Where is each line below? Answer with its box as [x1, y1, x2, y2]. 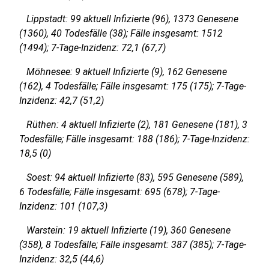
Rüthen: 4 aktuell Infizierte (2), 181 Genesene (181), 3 [19, 119, 247, 130]
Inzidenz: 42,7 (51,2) [19, 95, 104, 106]
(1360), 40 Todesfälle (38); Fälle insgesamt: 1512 [19, 28, 223, 39]
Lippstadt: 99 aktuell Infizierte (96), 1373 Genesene [19, 13, 238, 25]
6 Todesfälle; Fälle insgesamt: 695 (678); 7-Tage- [19, 186, 220, 198]
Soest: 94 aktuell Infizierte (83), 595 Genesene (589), [19, 172, 244, 183]
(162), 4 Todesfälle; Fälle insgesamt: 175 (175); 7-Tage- [19, 80, 246, 92]
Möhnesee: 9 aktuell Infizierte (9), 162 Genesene [19, 66, 227, 77]
